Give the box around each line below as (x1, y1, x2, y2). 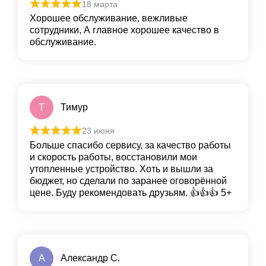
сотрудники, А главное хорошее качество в (30, 25, 219, 36)
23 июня (81, 126, 115, 136)
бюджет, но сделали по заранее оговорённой (30, 175, 227, 186)
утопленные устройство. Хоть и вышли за (30, 163, 213, 174)
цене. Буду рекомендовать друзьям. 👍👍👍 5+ (30, 187, 232, 198)
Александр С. (61, 252, 120, 263)
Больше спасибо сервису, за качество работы (30, 140, 231, 150)
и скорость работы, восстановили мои (30, 151, 197, 162)
